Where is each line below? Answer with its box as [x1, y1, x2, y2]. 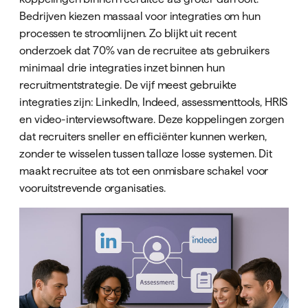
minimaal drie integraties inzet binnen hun [19, 61, 225, 74]
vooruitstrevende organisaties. [19, 181, 166, 195]
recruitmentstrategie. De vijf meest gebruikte [19, 78, 237, 91]
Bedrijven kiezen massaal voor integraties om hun [19, 10, 261, 23]
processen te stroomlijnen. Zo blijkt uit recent [19, 27, 236, 40]
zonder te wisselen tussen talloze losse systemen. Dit [19, 147, 272, 160]
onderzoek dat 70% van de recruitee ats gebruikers [19, 44, 269, 57]
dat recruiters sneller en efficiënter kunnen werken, [19, 130, 267, 143]
